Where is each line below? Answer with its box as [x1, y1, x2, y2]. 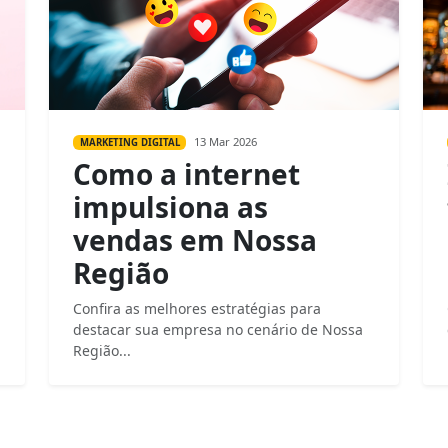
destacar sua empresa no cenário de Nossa [73, 320, 364, 340]
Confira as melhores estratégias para [73, 299, 322, 319]
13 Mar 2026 [193, 134, 257, 150]
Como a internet [73, 155, 301, 194]
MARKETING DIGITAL [79, 135, 180, 149]
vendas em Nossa [73, 221, 318, 260]
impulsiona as [73, 188, 269, 227]
